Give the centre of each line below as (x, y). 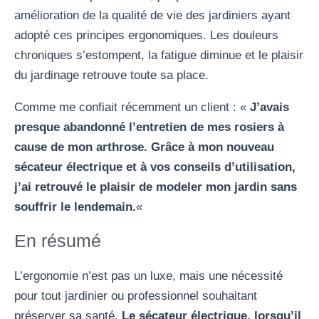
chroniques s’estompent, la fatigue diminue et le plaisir (159, 55)
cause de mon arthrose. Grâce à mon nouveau (144, 147)
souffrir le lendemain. (75, 206)
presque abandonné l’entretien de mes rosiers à (149, 127)
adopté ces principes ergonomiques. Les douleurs (146, 35)
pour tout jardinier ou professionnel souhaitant (136, 296)
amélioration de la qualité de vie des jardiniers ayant (152, 15)
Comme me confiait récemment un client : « (132, 107)
